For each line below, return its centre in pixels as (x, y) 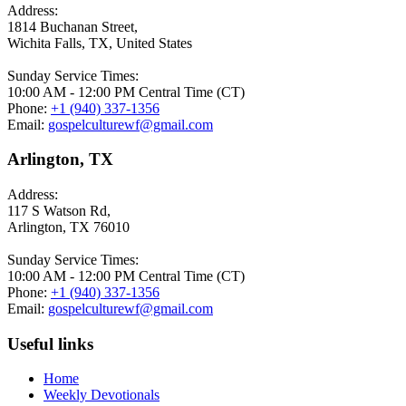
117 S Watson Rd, (59, 211)
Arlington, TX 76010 (68, 227)
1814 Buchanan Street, (72, 26)
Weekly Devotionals (101, 395)
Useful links (50, 343)
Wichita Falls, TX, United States (100, 43)
